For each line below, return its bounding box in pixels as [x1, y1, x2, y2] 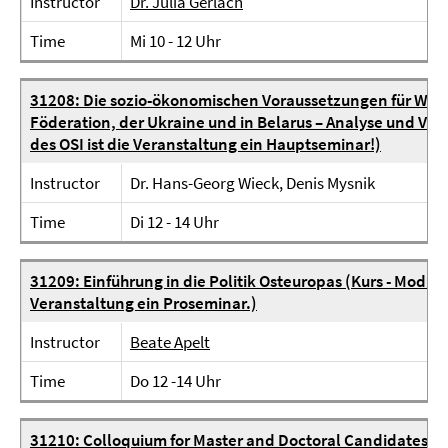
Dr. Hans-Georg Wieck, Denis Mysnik [130, 172, 375, 194]
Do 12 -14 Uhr [130, 370, 221, 392]
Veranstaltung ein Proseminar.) [30, 292, 257, 314]
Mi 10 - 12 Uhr [130, 30, 221, 52]
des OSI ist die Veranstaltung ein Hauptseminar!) [30, 133, 381, 155]
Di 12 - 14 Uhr [130, 211, 219, 233]
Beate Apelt [130, 331, 210, 353]
